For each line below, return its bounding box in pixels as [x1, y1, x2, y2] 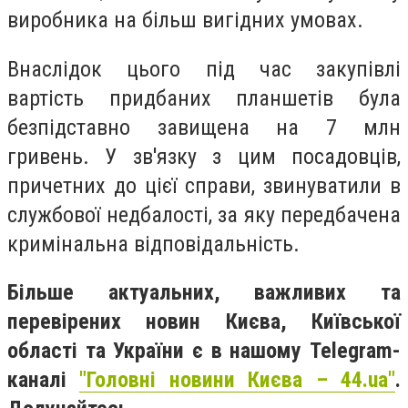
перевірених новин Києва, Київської [7, 309, 401, 335]
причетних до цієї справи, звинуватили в [7, 172, 401, 199]
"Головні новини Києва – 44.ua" [79, 367, 396, 393]
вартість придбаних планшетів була [7, 85, 401, 111]
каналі [7, 367, 80, 393]
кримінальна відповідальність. [7, 230, 300, 257]
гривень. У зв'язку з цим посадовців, [7, 143, 401, 169]
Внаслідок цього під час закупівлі [7, 56, 401, 82]
